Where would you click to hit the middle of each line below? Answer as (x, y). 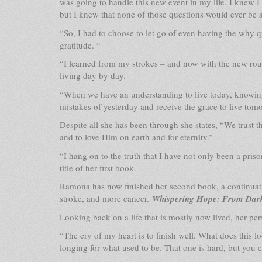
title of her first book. (98, 168)
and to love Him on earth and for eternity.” (136, 137)
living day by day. (93, 75)
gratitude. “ (80, 45)
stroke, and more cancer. (106, 198)
